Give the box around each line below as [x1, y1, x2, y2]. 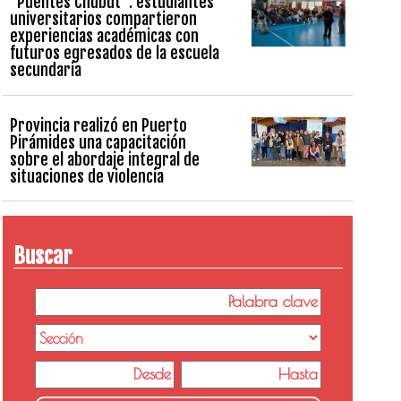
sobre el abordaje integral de [9, 149, 200, 169]
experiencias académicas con [9, 26, 199, 47]
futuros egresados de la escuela [9, 43, 219, 64]
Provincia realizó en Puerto [9, 115, 187, 135]
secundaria [9, 60, 81, 81]
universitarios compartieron [9, 9, 197, 30]
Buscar [13, 242, 72, 269]
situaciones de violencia [9, 166, 164, 186]
